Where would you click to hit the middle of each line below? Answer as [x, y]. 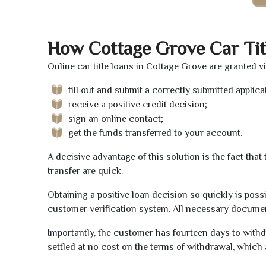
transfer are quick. [85, 171]
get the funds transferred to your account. [155, 133]
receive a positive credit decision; [138, 105]
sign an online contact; [116, 119]
